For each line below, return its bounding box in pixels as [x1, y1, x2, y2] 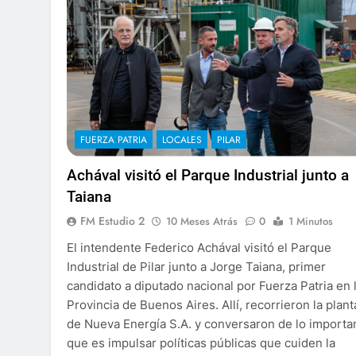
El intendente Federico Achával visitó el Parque [67, 239, 331, 255]
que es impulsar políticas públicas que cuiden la [67, 335, 335, 350]
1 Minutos [288, 213, 333, 229]
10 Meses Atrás [166, 213, 238, 229]
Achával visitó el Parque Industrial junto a [67, 165, 349, 184]
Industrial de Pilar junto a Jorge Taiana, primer [67, 258, 326, 274]
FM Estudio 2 [80, 212, 145, 229]
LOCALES [162, 132, 202, 147]
